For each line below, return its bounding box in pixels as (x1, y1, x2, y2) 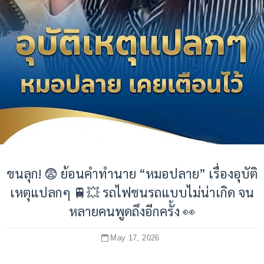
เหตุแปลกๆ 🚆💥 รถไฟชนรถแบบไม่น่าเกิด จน (10, 184, 254, 200)
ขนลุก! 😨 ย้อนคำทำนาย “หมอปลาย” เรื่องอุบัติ (6, 165, 258, 181)
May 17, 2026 (110, 233, 160, 242)
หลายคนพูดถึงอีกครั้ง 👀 (68, 203, 196, 219)
